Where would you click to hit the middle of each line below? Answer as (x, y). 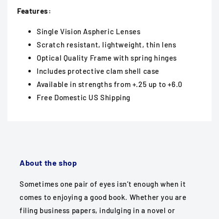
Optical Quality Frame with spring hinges (107, 58)
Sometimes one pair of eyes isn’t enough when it (103, 184)
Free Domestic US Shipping (84, 98)
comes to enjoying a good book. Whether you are (103, 197)
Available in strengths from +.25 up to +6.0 (109, 84)
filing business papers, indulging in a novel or (98, 210)
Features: (34, 11)
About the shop (48, 163)
